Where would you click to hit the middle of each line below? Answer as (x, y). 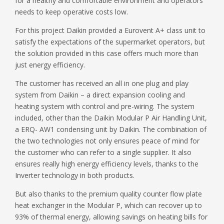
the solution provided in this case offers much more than (107, 53)
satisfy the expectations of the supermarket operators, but (110, 41)
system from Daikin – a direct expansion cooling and (100, 94)
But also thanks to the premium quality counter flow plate (108, 193)
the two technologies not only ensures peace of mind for (107, 140)
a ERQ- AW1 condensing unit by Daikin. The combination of (111, 129)
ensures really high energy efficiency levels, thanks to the (107, 163)
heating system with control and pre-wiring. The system (105, 106)
